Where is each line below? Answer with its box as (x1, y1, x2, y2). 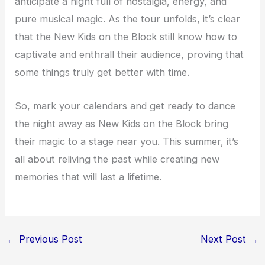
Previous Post (15, 233, 82, 245)
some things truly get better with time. (15, 66, 190, 79)
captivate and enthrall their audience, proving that (15, 49, 244, 61)
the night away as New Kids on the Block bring (15, 117, 229, 130)
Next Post (201, 233, 250, 245)
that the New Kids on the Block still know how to (15, 31, 238, 43)
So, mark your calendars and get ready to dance (15, 99, 236, 112)
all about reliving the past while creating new (15, 153, 220, 165)
